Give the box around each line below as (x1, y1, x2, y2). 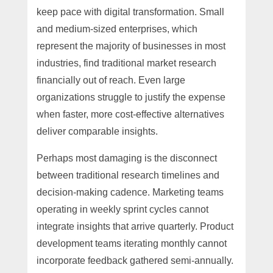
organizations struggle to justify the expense (36, 91, 225, 102)
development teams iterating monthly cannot (36, 238, 227, 249)
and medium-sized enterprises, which (36, 23, 197, 34)
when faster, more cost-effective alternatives (36, 108, 224, 119)
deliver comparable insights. (36, 126, 158, 136)
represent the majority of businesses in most (36, 40, 225, 51)
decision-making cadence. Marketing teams (36, 186, 224, 197)
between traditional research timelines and (36, 169, 219, 180)
